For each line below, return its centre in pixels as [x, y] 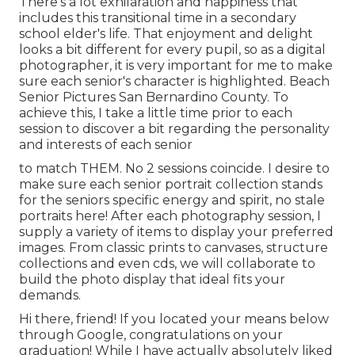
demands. [50, 295]
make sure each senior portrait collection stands [171, 184]
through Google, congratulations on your [151, 334]
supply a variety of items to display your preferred [176, 231]
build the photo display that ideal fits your [152, 279]
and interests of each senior [106, 144]
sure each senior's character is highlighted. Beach [174, 81]
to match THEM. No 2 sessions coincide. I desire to [174, 168]
